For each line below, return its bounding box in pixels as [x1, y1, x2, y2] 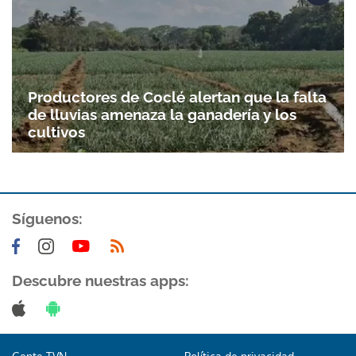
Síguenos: [12, 210, 83, 228]
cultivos [28, 123, 85, 141]
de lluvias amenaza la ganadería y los [28, 106, 296, 124]
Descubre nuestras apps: [12, 272, 189, 290]
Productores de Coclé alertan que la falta [28, 88, 327, 106]
